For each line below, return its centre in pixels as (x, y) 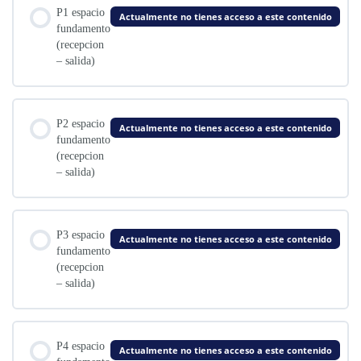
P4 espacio (81, 346)
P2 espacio (81, 123)
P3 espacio (81, 234)
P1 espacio (81, 12)
